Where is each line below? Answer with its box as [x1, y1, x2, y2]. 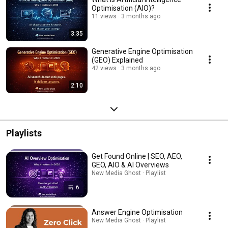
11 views [92, 13, 117, 20]
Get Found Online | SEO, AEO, [92, 152, 182, 160]
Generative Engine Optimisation [92, 47, 193, 55]
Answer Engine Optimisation [92, 208, 183, 216]
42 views [92, 65, 117, 72]
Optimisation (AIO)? [92, 4, 155, 12]
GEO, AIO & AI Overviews [92, 161, 169, 169]
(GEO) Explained [92, 56, 143, 64]
